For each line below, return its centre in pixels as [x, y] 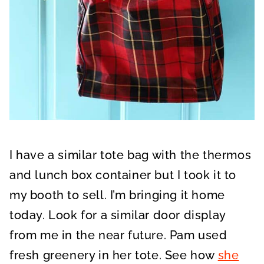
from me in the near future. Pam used [118, 235]
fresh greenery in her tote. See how [114, 255]
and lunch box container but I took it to [123, 175]
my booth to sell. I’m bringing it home [117, 195]
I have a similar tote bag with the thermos [131, 155]
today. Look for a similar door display [118, 215]
